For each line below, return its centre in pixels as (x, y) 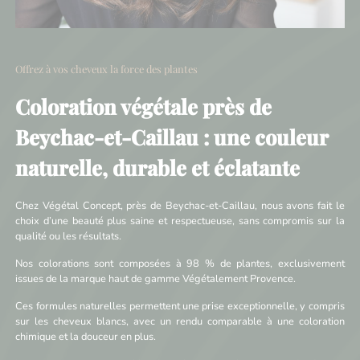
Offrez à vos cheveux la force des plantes (107, 69)
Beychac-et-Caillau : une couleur (172, 137)
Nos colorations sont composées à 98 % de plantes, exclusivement (180, 263)
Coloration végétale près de (144, 106)
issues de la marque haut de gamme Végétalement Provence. (156, 278)
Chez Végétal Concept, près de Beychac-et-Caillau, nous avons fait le (180, 205)
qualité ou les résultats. (69, 236)
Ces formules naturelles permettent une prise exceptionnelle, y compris (180, 306)
